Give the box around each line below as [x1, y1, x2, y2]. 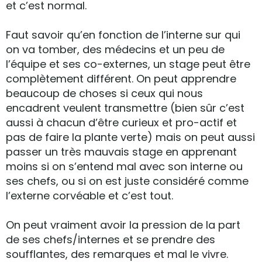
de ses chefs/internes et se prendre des [6, 232, 215, 247]
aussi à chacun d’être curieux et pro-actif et [6, 115, 237, 130]
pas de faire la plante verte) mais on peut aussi [6, 130, 255, 144]
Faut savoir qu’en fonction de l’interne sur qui [6, 27, 240, 42]
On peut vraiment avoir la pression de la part [6, 218, 240, 232]
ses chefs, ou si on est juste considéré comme [6, 174, 249, 188]
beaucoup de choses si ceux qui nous [6, 86, 203, 101]
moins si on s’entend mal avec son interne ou [6, 159, 243, 174]
